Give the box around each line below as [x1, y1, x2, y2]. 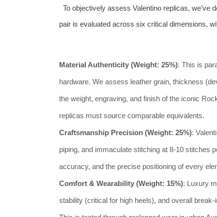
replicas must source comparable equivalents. [59, 111, 204, 120]
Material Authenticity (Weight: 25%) [59, 61, 178, 69]
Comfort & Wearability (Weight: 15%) [59, 179, 183, 188]
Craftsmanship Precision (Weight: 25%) [59, 128, 192, 137]
